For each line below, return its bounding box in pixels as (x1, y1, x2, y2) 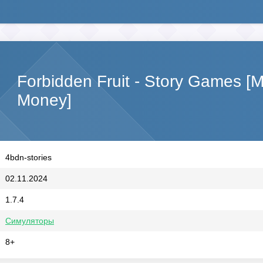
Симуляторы (5, 216, 54, 225)
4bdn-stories (5, 153, 52, 162)
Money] (17, 91, 72, 109)
